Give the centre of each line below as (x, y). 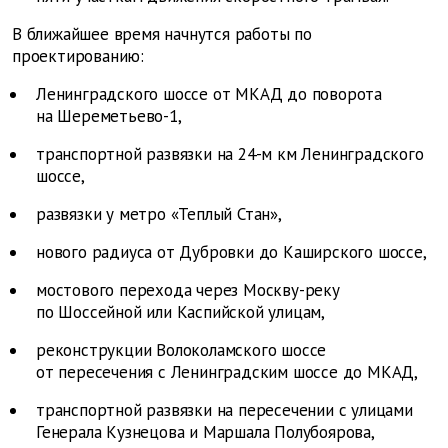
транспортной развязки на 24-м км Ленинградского (230, 154)
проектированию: (78, 56)
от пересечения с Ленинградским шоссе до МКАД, (227, 372)
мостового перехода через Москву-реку (188, 290)
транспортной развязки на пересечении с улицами (224, 410)
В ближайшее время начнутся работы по (162, 34)
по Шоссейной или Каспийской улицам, (180, 312)
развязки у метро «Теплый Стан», (159, 214)
